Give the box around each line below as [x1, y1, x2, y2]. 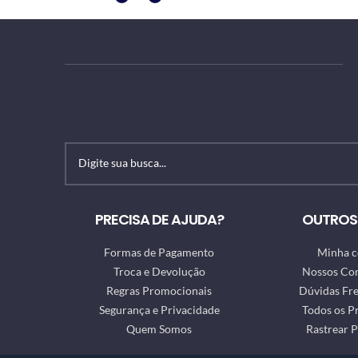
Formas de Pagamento [104, 245, 215, 259]
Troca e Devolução [113, 265, 205, 278]
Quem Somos [126, 322, 193, 336]
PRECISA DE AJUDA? [94, 209, 224, 229]
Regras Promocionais [106, 284, 213, 297]
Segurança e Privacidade [98, 303, 220, 316]
